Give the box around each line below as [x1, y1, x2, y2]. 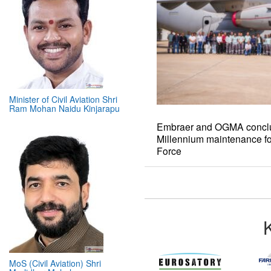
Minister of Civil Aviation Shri [9, 68, 117, 81]
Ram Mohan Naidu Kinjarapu [9, 77, 120, 90]
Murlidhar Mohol [9, 241, 71, 254]
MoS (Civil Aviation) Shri [9, 232, 101, 245]
